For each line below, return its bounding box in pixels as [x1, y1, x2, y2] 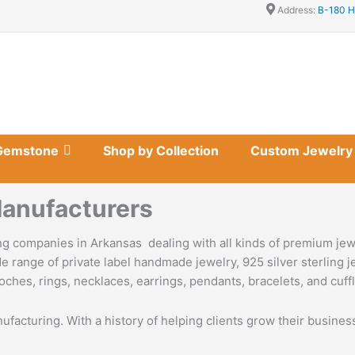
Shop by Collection [103, 143, 219, 158]
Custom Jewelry [250, 143, 353, 158]
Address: [275, 4, 318, 16]
